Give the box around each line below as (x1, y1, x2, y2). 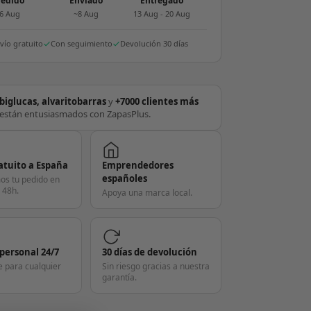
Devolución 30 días (120, 38, 189, 49)
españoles (101, 172, 147, 185)
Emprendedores (101, 159, 174, 172)
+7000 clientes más (115, 95, 199, 108)
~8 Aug (73, 8, 99, 19)
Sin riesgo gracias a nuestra (101, 260, 210, 273)
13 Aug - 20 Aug (133, 8, 191, 19)
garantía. (101, 271, 137, 284)
